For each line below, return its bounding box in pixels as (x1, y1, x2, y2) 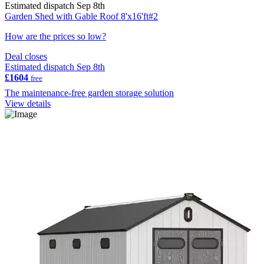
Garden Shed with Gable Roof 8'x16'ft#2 (5, 11, 158, 21)
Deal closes (5, 51, 47, 61)
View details (5, 98, 51, 108)
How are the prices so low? (5, 31, 106, 41)
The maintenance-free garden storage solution (5, 87, 174, 98)
